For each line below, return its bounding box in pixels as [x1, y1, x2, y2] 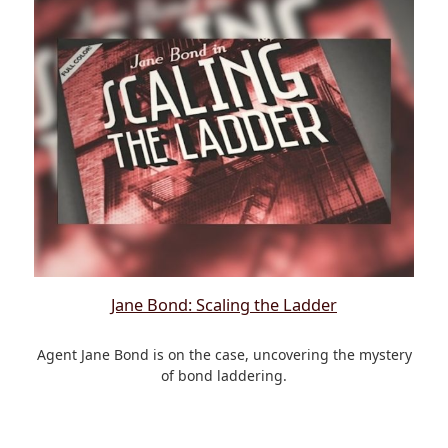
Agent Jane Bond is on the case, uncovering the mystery [36, 344, 412, 364]
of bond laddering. [161, 365, 287, 385]
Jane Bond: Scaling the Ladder [111, 293, 337, 316]
